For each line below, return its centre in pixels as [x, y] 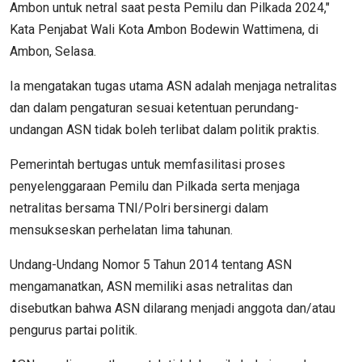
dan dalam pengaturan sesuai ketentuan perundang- [154, 107]
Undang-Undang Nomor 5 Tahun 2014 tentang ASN [151, 264]
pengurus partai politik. [74, 330]
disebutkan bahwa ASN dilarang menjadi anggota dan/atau [173, 308]
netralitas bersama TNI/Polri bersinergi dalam [139, 208]
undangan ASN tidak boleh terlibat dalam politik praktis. [164, 129]
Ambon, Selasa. [53, 51]
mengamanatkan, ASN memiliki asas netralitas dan [151, 286]
